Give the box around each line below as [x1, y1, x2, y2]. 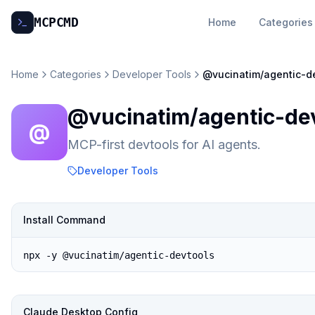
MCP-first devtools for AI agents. [67, 137, 261, 152]
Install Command [23, 214, 105, 226]
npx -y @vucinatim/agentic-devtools [23, 250, 214, 261]
